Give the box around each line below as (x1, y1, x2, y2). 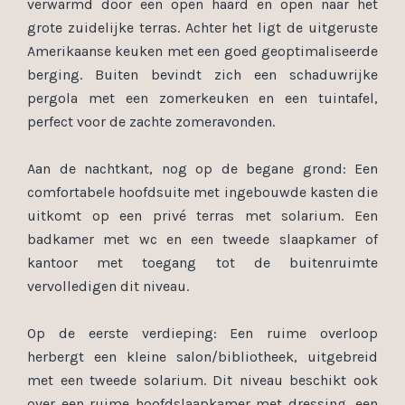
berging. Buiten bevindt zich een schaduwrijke (27, 66, 378, 83)
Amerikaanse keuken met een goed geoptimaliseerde (27, 42, 378, 60)
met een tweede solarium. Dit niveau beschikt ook (27, 372, 378, 389)
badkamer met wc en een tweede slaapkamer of (27, 231, 378, 248)
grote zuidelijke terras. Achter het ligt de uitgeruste (27, 19, 378, 36)
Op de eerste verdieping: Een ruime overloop (27, 325, 378, 342)
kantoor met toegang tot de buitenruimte (27, 254, 378, 271)
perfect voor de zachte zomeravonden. (27, 113, 275, 130)
